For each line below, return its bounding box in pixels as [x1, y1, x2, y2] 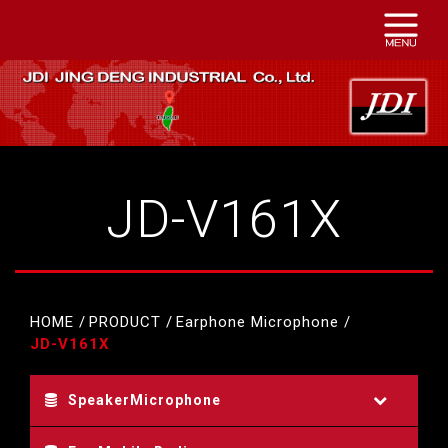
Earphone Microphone [176, 312, 339, 331]
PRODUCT [89, 312, 161, 331]
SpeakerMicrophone [68, 391, 221, 408]
